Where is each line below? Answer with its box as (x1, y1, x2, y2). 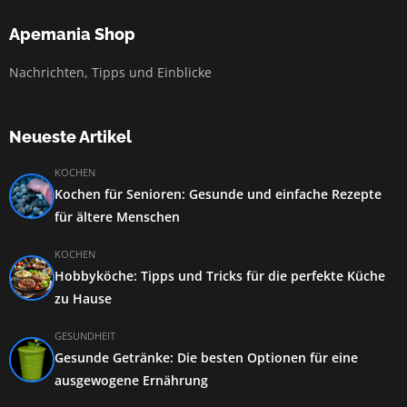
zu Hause (55, 290, 112, 307)
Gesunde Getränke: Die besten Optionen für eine (55, 349, 358, 366)
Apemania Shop (9, 25, 135, 44)
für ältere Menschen (55, 208, 180, 225)
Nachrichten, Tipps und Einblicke (9, 64, 212, 81)
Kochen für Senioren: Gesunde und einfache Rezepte (55, 185, 382, 203)
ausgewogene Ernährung (55, 372, 208, 389)
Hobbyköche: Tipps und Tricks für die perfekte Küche (55, 267, 385, 284)
